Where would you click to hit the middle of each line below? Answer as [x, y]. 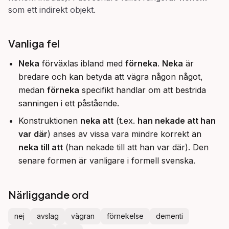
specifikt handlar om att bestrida [143, 90]
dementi [169, 216]
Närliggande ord [49, 194]
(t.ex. [125, 121]
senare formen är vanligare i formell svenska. [107, 161]
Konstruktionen [49, 121]
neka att [97, 121]
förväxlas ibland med [82, 63]
